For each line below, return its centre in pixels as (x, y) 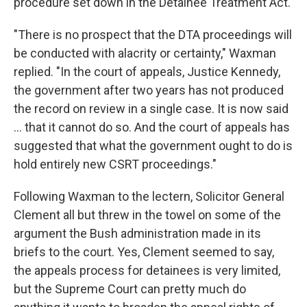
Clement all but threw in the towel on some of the (147, 215)
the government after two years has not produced (149, 90)
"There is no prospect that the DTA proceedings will (153, 35)
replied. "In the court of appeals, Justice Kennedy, (147, 72)
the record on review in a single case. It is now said (151, 109)
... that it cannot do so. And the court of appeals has (152, 127)
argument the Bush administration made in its (137, 233)
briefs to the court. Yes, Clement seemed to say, (144, 252)
